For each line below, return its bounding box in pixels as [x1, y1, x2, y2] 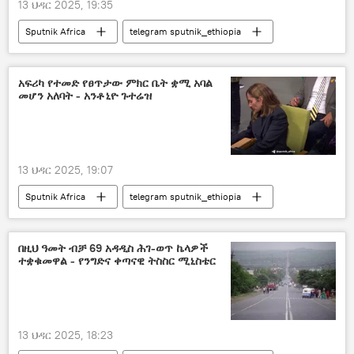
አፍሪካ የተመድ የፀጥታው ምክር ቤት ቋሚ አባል [18, 75, 213, 90]
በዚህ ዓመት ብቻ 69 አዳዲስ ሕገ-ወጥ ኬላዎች [18, 240, 208, 255]
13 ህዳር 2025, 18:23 [18, 328, 113, 343]
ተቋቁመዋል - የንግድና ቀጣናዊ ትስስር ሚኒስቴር [18, 253, 216, 268]
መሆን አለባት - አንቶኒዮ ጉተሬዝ [18, 88, 152, 103]
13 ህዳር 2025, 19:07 [18, 162, 113, 177]
